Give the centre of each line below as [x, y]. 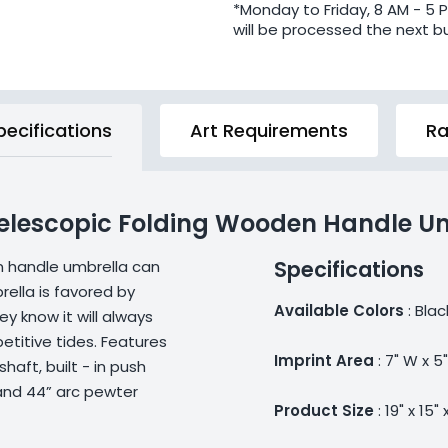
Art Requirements [269, 130]
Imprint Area [323, 360]
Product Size [323, 410]
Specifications [348, 269]
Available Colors [338, 310]
